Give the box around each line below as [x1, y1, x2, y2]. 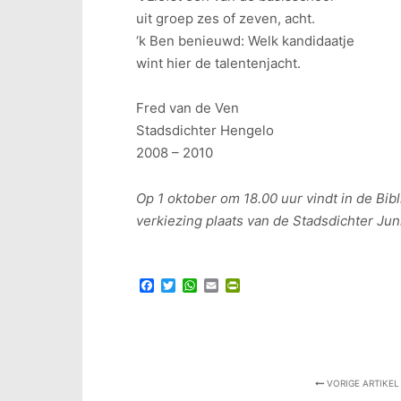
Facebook [154, 277, 221, 295]
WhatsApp [197, 277, 267, 295]
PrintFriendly [240, 277, 325, 295]
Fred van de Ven [136, 99, 239, 117]
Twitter [175, 277, 223, 295]
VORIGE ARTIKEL [324, 377, 399, 388]
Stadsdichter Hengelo [136, 122, 274, 140]
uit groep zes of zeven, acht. [136, 9, 315, 27]
